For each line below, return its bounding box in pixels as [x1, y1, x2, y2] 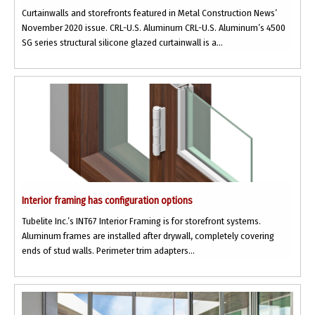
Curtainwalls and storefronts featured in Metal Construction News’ [22, 7, 277, 20]
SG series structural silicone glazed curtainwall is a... [22, 37, 223, 49]
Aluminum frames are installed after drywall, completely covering [22, 230, 274, 243]
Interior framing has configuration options [22, 195, 193, 207]
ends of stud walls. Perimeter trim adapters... [22, 245, 195, 257]
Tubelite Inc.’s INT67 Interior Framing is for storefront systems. [22, 215, 261, 228]
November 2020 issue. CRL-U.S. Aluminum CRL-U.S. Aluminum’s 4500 [22, 22, 285, 34]
